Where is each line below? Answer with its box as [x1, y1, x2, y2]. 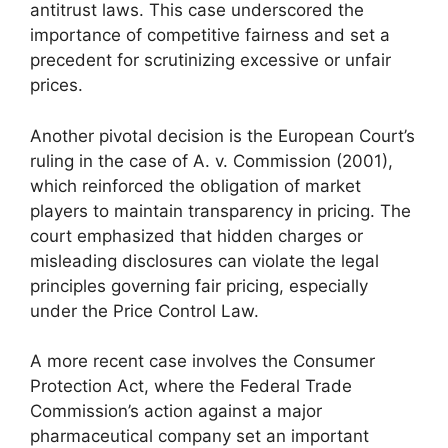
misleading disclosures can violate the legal [30, 250, 379, 271]
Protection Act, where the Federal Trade [30, 376, 352, 396]
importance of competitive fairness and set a [30, 25, 390, 45]
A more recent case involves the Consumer [30, 351, 375, 371]
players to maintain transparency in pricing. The [30, 200, 411, 221]
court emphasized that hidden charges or [30, 225, 363, 246]
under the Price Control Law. [30, 300, 259, 321]
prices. [30, 75, 83, 95]
